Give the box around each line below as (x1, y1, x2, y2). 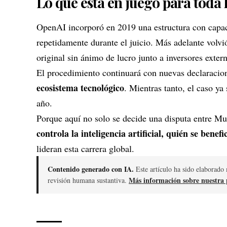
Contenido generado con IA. (48, 163, 134, 174)
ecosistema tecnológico (36, 81, 124, 94)
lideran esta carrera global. (36, 142, 134, 155)
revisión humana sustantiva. (48, 175, 129, 185)
